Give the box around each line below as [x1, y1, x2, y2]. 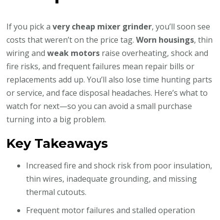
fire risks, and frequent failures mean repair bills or [6, 61, 195, 72]
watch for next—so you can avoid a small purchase [6, 101, 192, 112]
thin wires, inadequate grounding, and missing [26, 173, 197, 185]
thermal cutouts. [26, 187, 87, 198]
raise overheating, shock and [100, 48, 209, 59]
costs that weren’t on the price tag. [6, 34, 137, 46]
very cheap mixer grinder [53, 21, 152, 32]
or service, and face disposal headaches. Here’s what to [6, 87, 208, 99]
